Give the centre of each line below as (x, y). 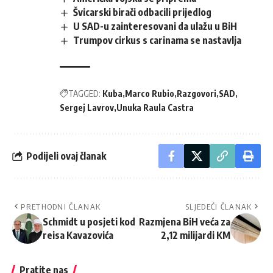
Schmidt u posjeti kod (89, 222)
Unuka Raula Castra (155, 108)
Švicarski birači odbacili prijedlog (143, 12)
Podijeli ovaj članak (66, 156)
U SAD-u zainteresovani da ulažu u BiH (155, 27)
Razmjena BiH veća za (185, 222)
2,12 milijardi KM (196, 236)
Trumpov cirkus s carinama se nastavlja (158, 41)
